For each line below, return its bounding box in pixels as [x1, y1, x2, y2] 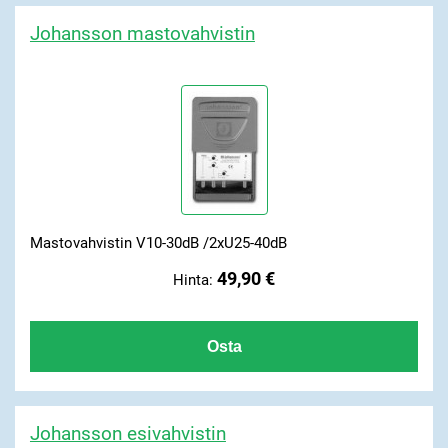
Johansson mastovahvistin [29, 21, 255, 45]
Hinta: [173, 270, 217, 289]
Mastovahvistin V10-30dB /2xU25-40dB [29, 234, 287, 253]
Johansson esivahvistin [29, 421, 226, 445]
